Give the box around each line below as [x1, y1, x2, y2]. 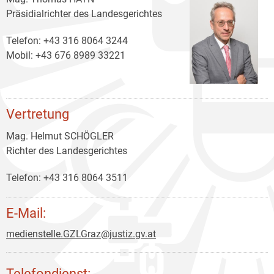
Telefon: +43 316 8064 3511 [6, 171, 128, 183]
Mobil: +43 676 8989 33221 [6, 49, 125, 61]
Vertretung [6, 105, 69, 122]
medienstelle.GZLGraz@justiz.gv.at [6, 228, 156, 240]
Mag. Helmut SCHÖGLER [6, 130, 114, 142]
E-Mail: [6, 204, 46, 221]
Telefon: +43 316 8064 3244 [6, 34, 128, 46]
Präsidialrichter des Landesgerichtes [6, 7, 162, 20]
